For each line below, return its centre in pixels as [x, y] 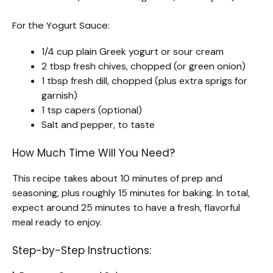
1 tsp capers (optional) [92, 110]
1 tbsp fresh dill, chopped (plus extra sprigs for [144, 80]
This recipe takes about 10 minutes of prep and [117, 178]
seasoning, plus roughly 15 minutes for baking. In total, [131, 193]
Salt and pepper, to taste [98, 124]
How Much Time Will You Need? [94, 153]
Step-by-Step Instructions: [82, 250]
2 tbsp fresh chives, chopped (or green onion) [144, 66]
